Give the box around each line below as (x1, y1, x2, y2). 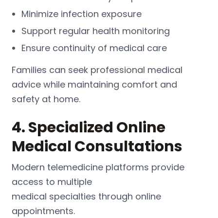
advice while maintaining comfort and (12, 78, 177, 91)
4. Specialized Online (12, 117, 165, 138)
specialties (49, 190, 96, 202)
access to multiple (12, 175, 92, 188)
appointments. (12, 204, 75, 217)
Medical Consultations (12, 136, 182, 157)
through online (96, 190, 161, 202)
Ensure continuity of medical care (21, 41, 167, 54)
